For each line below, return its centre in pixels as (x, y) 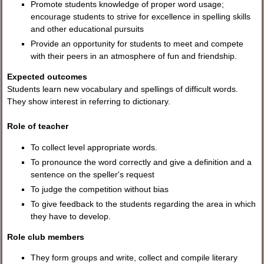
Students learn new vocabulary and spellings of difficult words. (123, 89)
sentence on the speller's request (93, 174)
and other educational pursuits (88, 29)
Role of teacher (38, 126)
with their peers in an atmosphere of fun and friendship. (134, 56)
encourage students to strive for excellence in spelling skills (141, 16)
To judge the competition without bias (100, 189)
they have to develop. (71, 216)
